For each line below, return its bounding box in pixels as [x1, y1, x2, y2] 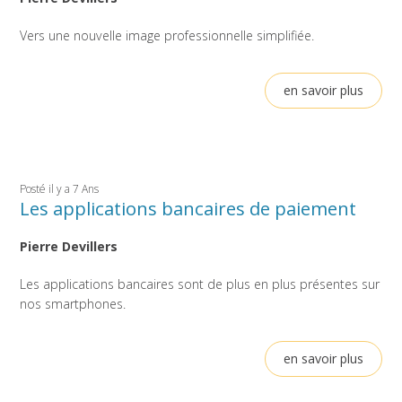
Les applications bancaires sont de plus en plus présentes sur [20, 275, 380, 293]
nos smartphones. [20, 295, 127, 313]
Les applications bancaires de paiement [20, 196, 357, 222]
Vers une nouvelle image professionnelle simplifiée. [20, 27, 315, 45]
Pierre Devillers [20, 238, 118, 256]
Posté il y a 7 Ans [20, 181, 100, 197]
